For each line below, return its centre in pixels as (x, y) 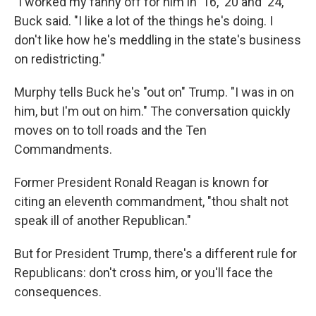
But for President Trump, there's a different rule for (156, 254)
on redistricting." (60, 59)
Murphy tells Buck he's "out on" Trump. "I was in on (154, 92)
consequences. (58, 292)
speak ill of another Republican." (103, 220)
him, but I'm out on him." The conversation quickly (152, 111)
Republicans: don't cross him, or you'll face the (144, 273)
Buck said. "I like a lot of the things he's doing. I (144, 21)
